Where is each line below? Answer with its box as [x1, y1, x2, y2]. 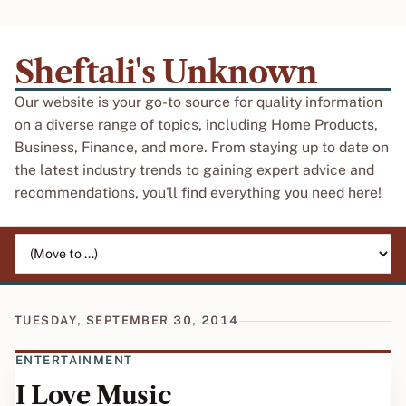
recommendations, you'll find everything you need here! [14, 184, 382, 201]
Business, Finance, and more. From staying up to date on [14, 139, 389, 156]
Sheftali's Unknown [14, 53, 318, 92]
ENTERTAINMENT [15, 353, 133, 367]
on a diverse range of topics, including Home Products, [14, 116, 378, 133]
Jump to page [14, 234, 96, 249]
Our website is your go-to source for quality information [14, 93, 382, 111]
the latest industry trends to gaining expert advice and [14, 161, 374, 179]
